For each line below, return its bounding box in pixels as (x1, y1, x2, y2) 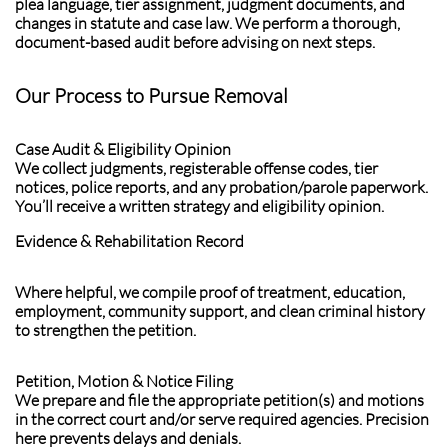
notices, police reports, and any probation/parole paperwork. (15, 177, 428, 197)
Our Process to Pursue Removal (15, 83, 288, 108)
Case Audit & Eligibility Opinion (15, 139, 231, 159)
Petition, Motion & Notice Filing (15, 371, 233, 391)
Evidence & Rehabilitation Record (15, 231, 244, 251)
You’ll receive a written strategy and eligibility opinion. (15, 196, 384, 216)
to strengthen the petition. (15, 320, 196, 340)
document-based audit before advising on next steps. (15, 32, 375, 52)
